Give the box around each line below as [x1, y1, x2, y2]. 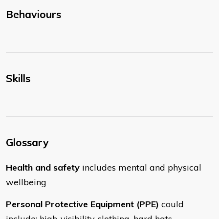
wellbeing [6, 176, 152, 188]
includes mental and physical [80, 162, 201, 174]
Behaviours [6, 8, 61, 21]
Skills [6, 72, 30, 85]
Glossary [6, 136, 49, 149]
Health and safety [6, 162, 80, 174]
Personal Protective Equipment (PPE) [6, 198, 159, 210]
